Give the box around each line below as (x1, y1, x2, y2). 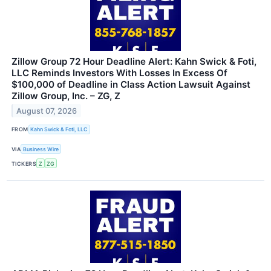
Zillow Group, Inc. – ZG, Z (11, 90, 120, 102)
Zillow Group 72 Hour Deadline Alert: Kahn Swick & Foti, (11, 55, 256, 67)
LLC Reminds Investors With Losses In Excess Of (11, 67, 227, 79)
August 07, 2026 (16, 106, 77, 116)
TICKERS (11, 160, 37, 167)
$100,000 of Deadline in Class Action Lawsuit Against (11, 78, 250, 90)
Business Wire (23, 145, 59, 152)
